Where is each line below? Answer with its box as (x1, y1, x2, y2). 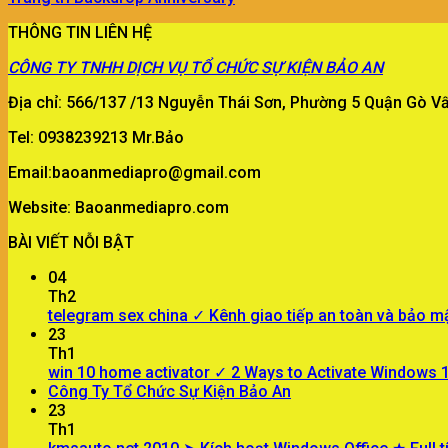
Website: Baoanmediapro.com (8, 198, 229, 218)
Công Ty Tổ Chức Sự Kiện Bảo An (48, 382, 291, 402)
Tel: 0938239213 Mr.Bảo (8, 128, 184, 148)
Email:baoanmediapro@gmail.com (8, 163, 261, 183)
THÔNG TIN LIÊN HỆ (8, 23, 152, 43)
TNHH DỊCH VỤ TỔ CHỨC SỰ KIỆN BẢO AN (79, 58, 383, 78)
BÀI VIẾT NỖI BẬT (8, 233, 134, 253)
